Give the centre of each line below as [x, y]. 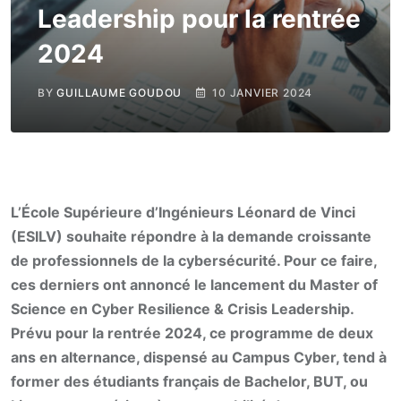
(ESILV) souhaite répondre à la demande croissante [191, 236]
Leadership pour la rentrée [199, 19]
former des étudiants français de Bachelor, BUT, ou [189, 381]
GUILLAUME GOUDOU [119, 93]
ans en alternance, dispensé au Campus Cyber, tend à [199, 357]
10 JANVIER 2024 [263, 93]
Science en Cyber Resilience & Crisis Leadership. [182, 309]
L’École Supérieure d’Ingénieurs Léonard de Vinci [183, 212]
